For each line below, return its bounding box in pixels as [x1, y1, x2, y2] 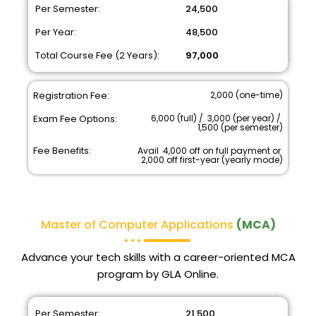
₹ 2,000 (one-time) [207, 88, 283, 101]
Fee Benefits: [33, 143, 91, 157]
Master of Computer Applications [40, 216, 236, 233]
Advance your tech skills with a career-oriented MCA [20, 249, 296, 265]
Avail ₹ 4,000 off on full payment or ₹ [137, 144, 283, 157]
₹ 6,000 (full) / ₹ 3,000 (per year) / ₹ [148, 111, 283, 124]
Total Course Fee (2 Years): [35, 48, 159, 62]
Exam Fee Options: [33, 111, 117, 126]
